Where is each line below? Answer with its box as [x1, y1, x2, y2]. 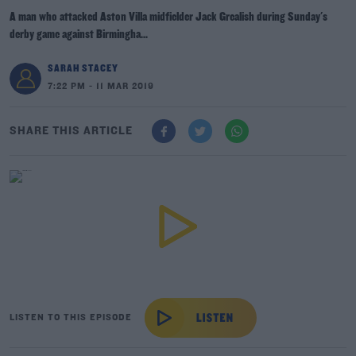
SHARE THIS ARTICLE [10, 125, 133, 137]
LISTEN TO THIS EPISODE [10, 313, 132, 323]
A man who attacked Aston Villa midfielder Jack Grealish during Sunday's [10, 11, 327, 24]
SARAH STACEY [48, 63, 118, 75]
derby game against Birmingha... [10, 29, 148, 41]
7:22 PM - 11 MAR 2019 [48, 82, 154, 91]
